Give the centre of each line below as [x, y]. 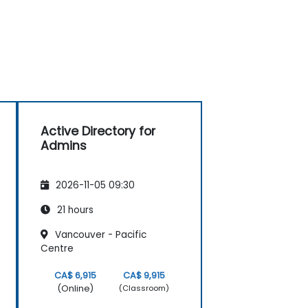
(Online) [75, 288]
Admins [64, 145]
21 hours [74, 210]
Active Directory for [98, 131]
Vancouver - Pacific [99, 234]
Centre [57, 248]
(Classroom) [144, 288]
